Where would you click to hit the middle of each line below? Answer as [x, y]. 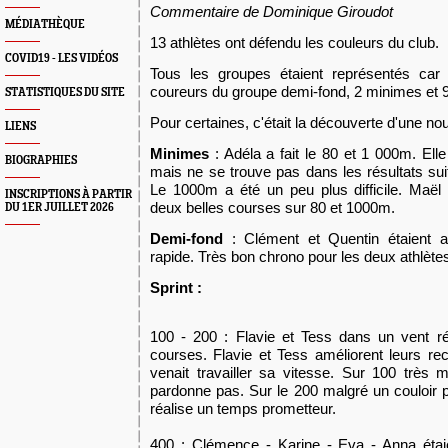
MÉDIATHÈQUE [45, 24]
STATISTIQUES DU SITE [65, 92]
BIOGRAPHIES [41, 160]
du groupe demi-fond [279, 91]
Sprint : [176, 287]
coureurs [181, 91]
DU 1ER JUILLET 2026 [59, 207]
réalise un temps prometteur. [243, 408]
